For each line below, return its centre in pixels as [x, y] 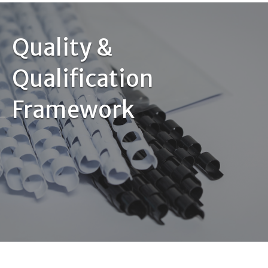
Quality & [63, 48]
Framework [73, 110]
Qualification [83, 79]
